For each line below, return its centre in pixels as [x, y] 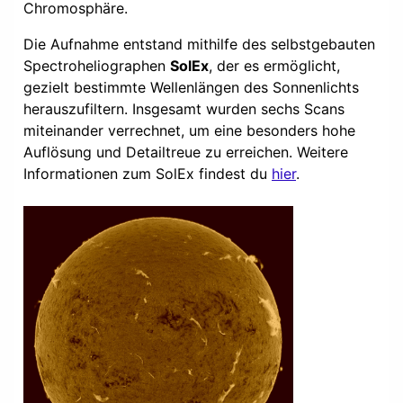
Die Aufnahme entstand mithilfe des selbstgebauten [199, 44]
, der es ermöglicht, [274, 65]
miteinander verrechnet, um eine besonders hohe [189, 130]
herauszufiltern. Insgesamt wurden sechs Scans [184, 108]
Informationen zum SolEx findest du [148, 173]
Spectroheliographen [97, 65]
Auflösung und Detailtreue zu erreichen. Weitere [186, 152]
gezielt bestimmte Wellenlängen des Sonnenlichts [191, 87]
